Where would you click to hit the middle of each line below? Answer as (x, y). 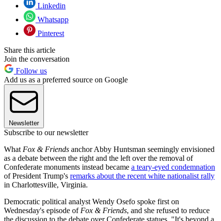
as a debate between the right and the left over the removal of (98, 158)
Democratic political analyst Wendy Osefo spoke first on (92, 201)
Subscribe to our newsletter (46, 132)
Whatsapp (52, 19)
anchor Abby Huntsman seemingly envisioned (142, 149)
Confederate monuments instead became (68, 167)
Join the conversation (37, 59)
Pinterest (50, 33)
